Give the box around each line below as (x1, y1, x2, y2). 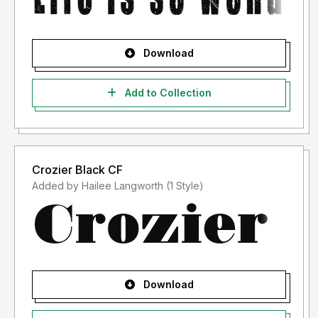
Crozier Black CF (32, 163, 123, 177)
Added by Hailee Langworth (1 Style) (166, 180, 204, 192)
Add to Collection (121, 87, 212, 99)
